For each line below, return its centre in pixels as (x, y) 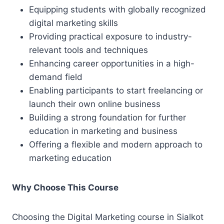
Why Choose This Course (65, 187)
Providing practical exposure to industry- (110, 36)
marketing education (70, 158)
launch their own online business (95, 104)
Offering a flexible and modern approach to (116, 144)
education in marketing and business (103, 131)
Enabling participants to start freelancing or (116, 90)
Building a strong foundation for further (107, 117)
